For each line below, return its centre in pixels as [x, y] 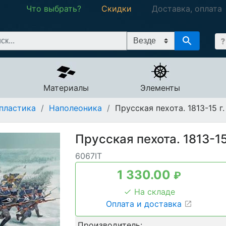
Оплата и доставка [145, 204]
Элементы [160, 88]
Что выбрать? [54, 9]
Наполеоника [76, 108]
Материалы [66, 88]
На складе [153, 192]
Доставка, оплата [187, 9]
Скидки [117, 9]
